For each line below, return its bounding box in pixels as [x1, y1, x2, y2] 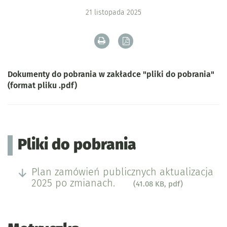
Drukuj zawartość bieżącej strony [106, 35, 224, 45]
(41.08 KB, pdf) [133, 179, 183, 188]
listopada [94, 8, 125, 17]
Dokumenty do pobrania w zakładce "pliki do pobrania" [8, 69, 214, 79]
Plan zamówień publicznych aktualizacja [31, 166, 213, 178]
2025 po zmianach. [31, 177, 118, 189]
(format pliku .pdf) [8, 81, 77, 90]
